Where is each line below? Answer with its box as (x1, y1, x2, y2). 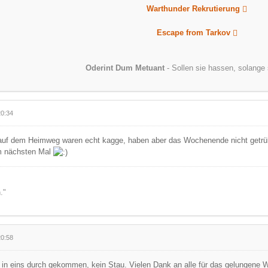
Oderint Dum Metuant (86, 63, 165, 72)
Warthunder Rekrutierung (147, 4, 240, 13)
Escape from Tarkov (156, 28, 230, 37)
